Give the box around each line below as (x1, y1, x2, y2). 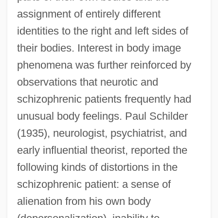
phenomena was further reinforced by (17, 58, 191, 71)
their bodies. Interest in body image (17, 41, 181, 54)
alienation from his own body (17, 195, 151, 207)
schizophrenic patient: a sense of (17, 178, 171, 190)
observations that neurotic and (17, 75, 158, 88)
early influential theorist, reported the (17, 144, 187, 156)
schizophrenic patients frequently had (17, 92, 191, 105)
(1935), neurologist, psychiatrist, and (17, 127, 187, 139)
